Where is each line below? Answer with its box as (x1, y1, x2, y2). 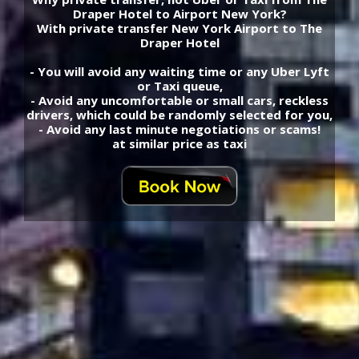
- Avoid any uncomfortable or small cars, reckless (30, 92, 329, 108)
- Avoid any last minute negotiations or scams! (38, 121, 321, 137)
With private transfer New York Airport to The (37, 20, 322, 36)
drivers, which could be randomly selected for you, (26, 107, 333, 123)
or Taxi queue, (136, 78, 223, 94)
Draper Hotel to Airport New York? (72, 6, 287, 22)
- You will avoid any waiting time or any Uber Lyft (30, 63, 329, 79)
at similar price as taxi (112, 135, 247, 151)
